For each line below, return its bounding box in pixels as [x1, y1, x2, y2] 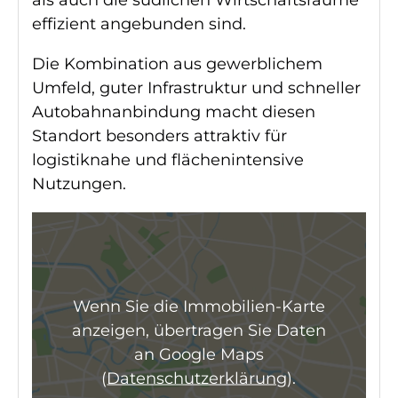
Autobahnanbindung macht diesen [32, 102, 315, 123]
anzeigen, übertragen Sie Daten [71, 320, 326, 340]
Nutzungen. [32, 174, 126, 195]
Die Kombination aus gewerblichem [32, 54, 322, 75]
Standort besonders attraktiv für [32, 126, 287, 147]
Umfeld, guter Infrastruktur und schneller [32, 78, 361, 99]
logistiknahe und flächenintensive [32, 150, 304, 171]
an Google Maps [133, 344, 264, 364]
